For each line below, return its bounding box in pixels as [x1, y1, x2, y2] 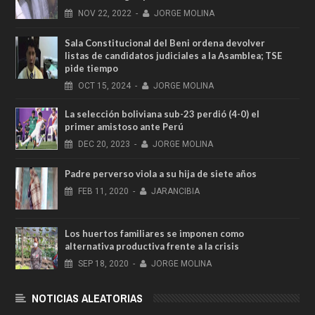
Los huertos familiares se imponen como [65, 228, 244, 240]
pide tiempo [65, 63, 118, 75]
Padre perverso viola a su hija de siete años [65, 168, 257, 180]
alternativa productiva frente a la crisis [65, 240, 239, 252]
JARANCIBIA [151, 186, 200, 197]
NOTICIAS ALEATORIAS [32, 290, 143, 307]
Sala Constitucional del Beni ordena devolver [65, 37, 265, 49]
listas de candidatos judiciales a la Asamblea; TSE [65, 50, 282, 62]
